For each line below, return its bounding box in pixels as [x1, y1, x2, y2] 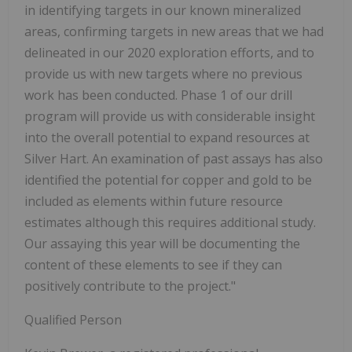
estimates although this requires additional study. [24, 213, 316, 231]
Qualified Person [24, 310, 122, 328]
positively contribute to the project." [24, 277, 236, 295]
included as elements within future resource [24, 192, 283, 210]
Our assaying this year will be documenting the [24, 234, 300, 252]
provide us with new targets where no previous [24, 64, 302, 82]
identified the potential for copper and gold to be [24, 170, 312, 189]
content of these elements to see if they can [24, 255, 282, 273]
